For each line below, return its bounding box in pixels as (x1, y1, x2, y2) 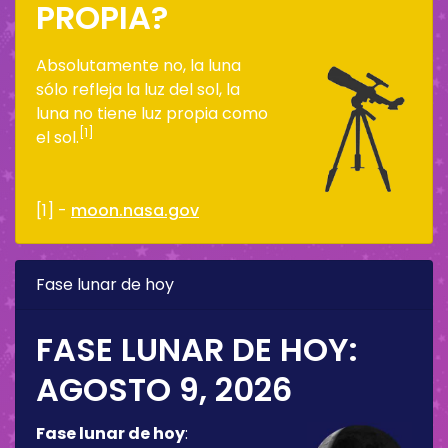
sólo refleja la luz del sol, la (36, 77, 240, 101)
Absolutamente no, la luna (36, 53, 241, 77)
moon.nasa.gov (71, 198, 199, 222)
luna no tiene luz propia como (36, 101, 268, 125)
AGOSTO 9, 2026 (36, 366, 292, 412)
